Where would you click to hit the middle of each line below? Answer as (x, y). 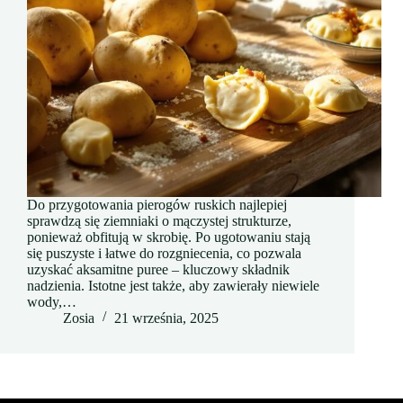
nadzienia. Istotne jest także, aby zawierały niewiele (173, 286)
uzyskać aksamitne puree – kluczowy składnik (158, 270)
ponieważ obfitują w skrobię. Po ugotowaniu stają (169, 237)
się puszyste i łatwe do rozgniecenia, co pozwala (164, 254)
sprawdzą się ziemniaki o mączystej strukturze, (159, 221)
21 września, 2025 (166, 318)
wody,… (52, 302)
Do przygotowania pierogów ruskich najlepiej (157, 205)
